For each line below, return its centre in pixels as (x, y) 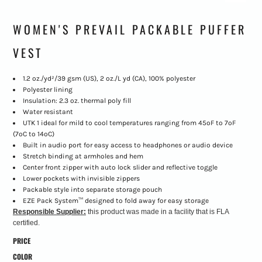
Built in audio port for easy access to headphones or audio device (127, 145)
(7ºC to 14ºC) (33, 134)
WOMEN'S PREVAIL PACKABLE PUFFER (129, 30)
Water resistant (48, 112)
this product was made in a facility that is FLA (157, 212)
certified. (26, 223)
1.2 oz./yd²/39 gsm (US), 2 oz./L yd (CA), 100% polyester (109, 79)
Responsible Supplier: (49, 212)
